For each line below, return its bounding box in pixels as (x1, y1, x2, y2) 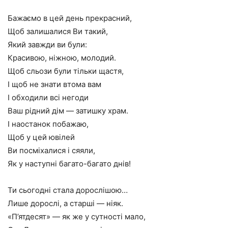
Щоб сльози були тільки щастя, (8, 66, 124, 76)
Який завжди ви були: (8, 40, 87, 49)
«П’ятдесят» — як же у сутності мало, (8, 212, 146, 221)
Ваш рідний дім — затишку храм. (8, 106, 128, 116)
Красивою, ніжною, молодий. (8, 53, 116, 63)
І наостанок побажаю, (8, 119, 89, 129)
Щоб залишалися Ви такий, (8, 26, 108, 36)
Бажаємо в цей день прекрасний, (8, 13, 132, 23)
